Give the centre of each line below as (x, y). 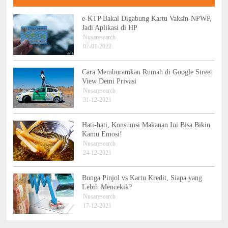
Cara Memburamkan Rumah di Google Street (147, 72)
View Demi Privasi (109, 81)
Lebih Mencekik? (107, 187)
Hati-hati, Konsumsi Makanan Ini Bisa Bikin (146, 125)
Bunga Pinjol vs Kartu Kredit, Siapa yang (142, 178)
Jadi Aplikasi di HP (109, 28)
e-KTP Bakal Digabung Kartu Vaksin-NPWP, (147, 19)
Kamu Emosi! (102, 134)
